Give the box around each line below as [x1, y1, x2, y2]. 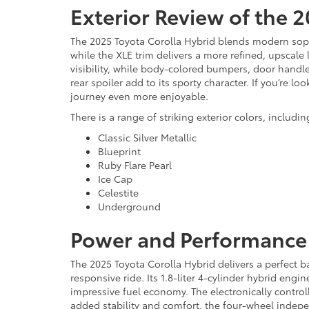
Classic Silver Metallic [98, 130, 197, 144]
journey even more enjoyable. [70, 88, 208, 103]
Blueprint [98, 143, 141, 158]
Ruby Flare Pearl [98, 157, 172, 172]
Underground [98, 199, 161, 213]
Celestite [98, 185, 139, 199]
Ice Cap [98, 171, 132, 186]
